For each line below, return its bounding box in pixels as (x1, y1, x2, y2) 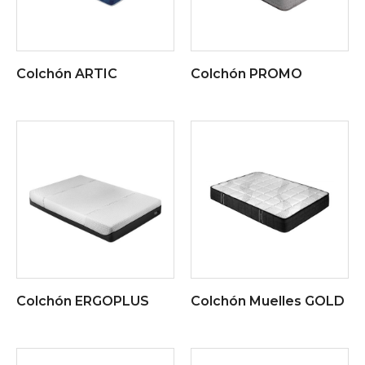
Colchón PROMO (191, 66, 302, 82)
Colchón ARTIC (16, 66, 117, 82)
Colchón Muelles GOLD (191, 293, 345, 310)
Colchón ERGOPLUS (16, 293, 149, 310)
